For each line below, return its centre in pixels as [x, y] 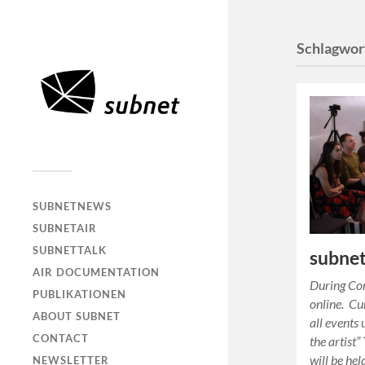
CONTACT [61, 338]
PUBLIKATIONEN [79, 294]
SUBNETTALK [70, 250]
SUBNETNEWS [72, 206]
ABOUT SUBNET [77, 316]
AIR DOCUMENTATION [96, 272]
